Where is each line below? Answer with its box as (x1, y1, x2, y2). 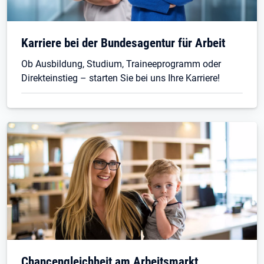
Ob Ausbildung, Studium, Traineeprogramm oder (21, 58, 221, 70)
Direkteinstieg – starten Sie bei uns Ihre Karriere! (21, 72, 220, 84)
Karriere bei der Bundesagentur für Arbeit (21, 35, 225, 50)
